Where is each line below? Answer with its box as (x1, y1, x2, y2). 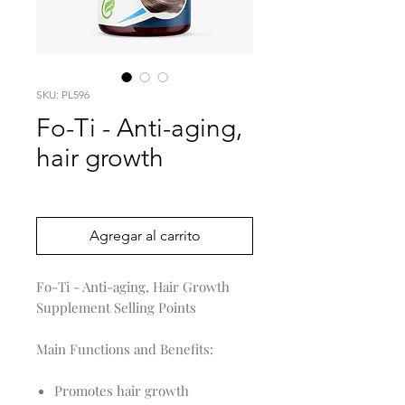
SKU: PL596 (36, 88, 89, 102)
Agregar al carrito (89, 227, 201, 245)
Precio (83, 180, 111, 194)
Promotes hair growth (54, 381, 189, 400)
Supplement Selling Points (36, 298, 196, 317)
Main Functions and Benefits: (36, 340, 213, 359)
